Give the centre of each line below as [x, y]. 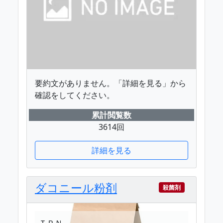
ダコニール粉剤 [76, 187]
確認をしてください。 [75, 95]
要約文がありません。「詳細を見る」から [111, 83]
